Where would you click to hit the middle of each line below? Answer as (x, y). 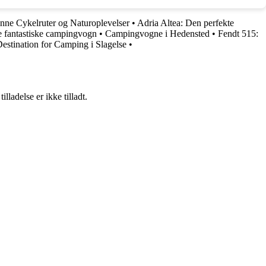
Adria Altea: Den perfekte (186, 23)
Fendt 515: (238, 33)
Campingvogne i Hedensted (157, 33)
